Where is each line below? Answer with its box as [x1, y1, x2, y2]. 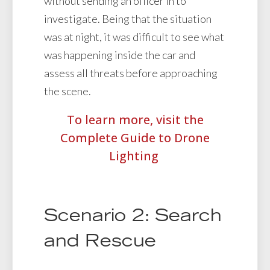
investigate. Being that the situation [44, 12, 212, 26]
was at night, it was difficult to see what [44, 30, 224, 44]
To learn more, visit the [66, 111, 204, 128]
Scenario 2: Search [44, 209, 222, 227]
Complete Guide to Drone [60, 130, 210, 146]
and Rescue [44, 234, 156, 252]
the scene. [44, 84, 91, 98]
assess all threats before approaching [44, 66, 218, 80]
